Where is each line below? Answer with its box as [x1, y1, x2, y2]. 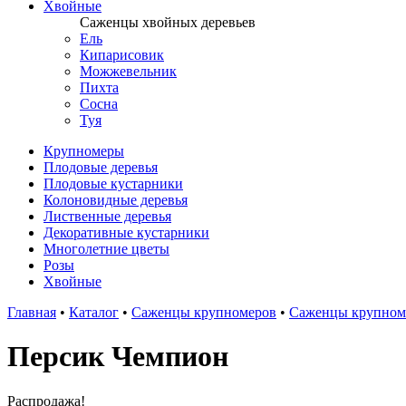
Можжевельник [80, 63, 177, 79]
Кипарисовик [80, 47, 164, 63]
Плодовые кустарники [43, 176, 183, 191]
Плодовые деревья [43, 159, 158, 175]
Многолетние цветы [43, 241, 169, 256]
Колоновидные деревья [43, 192, 188, 208]
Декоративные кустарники [43, 225, 209, 240]
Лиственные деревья [43, 208, 171, 224]
